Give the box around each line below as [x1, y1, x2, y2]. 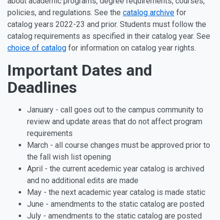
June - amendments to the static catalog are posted [27, 199, 204, 209]
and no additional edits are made [27, 176, 138, 185]
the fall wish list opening [27, 152, 111, 162]
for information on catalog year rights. [66, 43, 196, 53]
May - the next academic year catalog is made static [27, 188, 207, 197]
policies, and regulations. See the [7, 8, 123, 17]
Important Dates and [7, 61, 152, 80]
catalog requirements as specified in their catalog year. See [7, 31, 210, 41]
